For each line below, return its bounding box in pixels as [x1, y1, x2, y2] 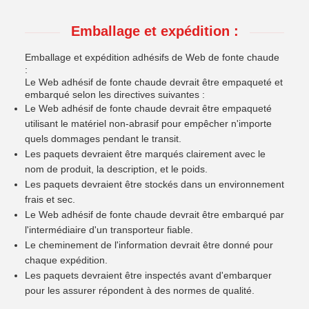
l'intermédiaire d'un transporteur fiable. [25, 224, 193, 235]
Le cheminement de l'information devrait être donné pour [25, 239, 273, 250]
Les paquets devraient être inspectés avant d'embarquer [25, 270, 272, 281]
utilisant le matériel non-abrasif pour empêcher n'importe [25, 118, 272, 129]
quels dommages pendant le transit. [25, 133, 181, 144]
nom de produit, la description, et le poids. [25, 163, 208, 175]
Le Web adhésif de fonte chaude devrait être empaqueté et [25, 77, 283, 88]
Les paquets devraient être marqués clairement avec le [25, 148, 266, 159]
